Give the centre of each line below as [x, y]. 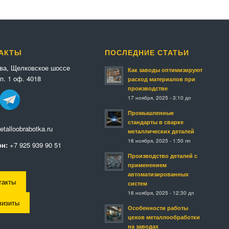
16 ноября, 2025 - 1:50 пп [159, 141]
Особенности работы [158, 208]
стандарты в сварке [155, 122]
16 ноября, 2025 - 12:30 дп [161, 193]
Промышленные [151, 113]
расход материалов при [161, 79]
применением [147, 165]
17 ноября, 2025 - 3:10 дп [159, 98]
